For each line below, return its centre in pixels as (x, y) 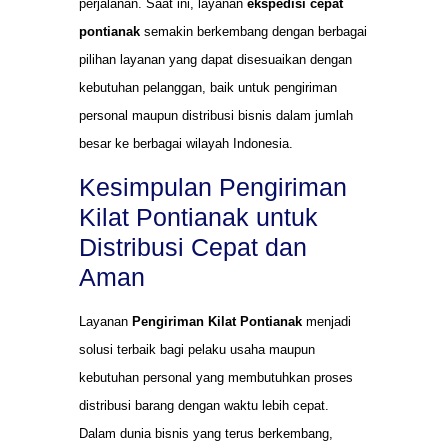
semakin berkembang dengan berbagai (253, 31)
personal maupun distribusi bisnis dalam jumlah (216, 115)
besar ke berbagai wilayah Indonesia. (186, 143)
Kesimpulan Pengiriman (213, 187)
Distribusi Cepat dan (193, 247)
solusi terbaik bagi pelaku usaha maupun (197, 350)
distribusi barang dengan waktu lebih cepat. (204, 406)
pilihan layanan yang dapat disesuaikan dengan (215, 59)
